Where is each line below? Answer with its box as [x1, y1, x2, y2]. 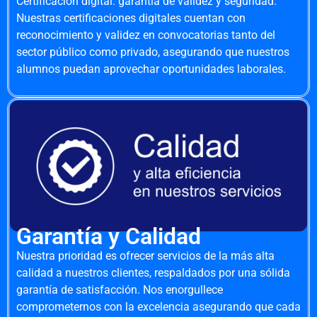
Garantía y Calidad [16, 222, 201, 250]
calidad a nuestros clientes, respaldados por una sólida [16, 265, 290, 279]
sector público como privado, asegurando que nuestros [16, 45, 289, 59]
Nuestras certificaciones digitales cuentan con [16, 11, 246, 25]
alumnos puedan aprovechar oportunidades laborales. [16, 62, 286, 76]
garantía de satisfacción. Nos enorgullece [16, 282, 223, 296]
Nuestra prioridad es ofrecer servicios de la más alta [16, 248, 275, 263]
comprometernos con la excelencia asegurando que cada [16, 299, 301, 313]
